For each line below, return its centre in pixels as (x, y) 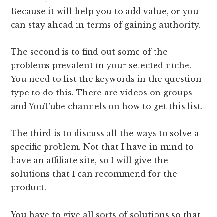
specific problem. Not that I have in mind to (102, 147)
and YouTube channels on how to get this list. (107, 106)
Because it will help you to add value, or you (105, 11)
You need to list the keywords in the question (106, 79)
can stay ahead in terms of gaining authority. (106, 25)
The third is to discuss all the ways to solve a (105, 133)
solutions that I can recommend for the (94, 174)
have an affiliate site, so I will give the (90, 161)
